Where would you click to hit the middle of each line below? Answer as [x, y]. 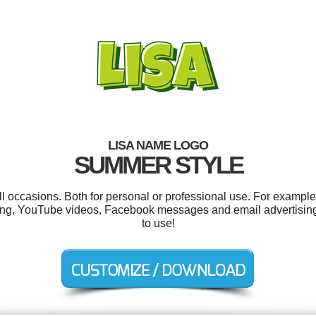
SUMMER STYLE [158, 165]
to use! [158, 223]
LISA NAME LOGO [158, 145]
